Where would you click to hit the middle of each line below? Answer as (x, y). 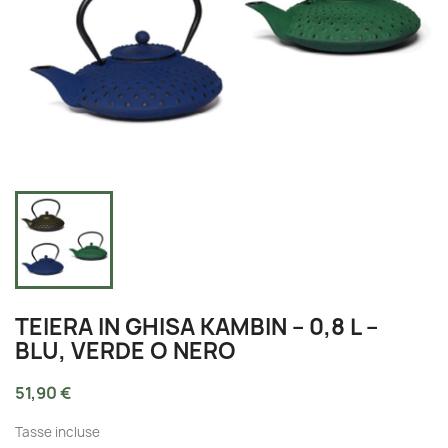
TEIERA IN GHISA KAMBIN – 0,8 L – (196, 326)
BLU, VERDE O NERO (125, 350)
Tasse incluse (57, 431)
